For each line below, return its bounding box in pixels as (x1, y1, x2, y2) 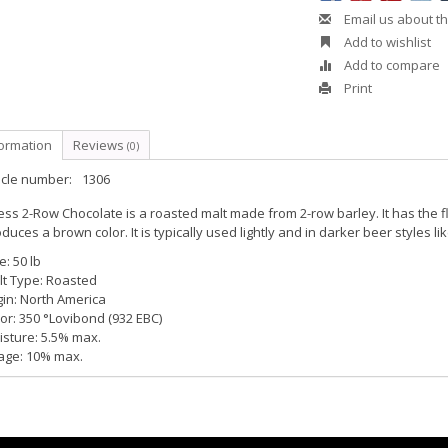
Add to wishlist (341, 33, 432, 51)
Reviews (73, 136, 127, 154)
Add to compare (341, 56, 441, 74)
